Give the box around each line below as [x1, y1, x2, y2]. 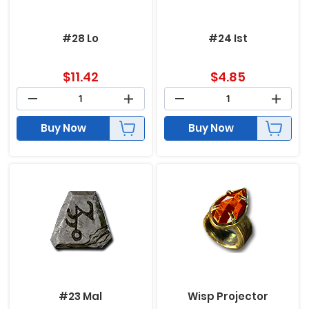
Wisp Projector [188, 289, 269, 303]
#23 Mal [59, 289, 103, 303]
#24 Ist [208, 31, 248, 46]
